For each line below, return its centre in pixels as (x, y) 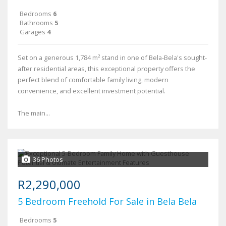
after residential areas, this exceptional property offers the (106, 69)
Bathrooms (36, 23)
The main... (34, 113)
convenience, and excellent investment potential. (92, 91)
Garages (33, 32)
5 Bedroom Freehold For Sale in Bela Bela (107, 202)
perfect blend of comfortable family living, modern (93, 80)
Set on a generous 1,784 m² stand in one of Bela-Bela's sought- (112, 58)
